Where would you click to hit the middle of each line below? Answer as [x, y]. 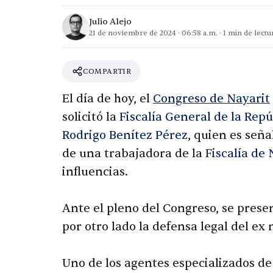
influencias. [95, 172]
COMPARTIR [107, 71]
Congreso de [190, 99]
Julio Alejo [110, 21]
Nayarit [248, 99]
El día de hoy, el [108, 99]
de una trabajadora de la [134, 154]
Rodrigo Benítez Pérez [125, 136]
